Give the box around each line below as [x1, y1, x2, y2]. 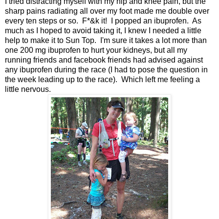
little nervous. [5, 85, 51, 93]
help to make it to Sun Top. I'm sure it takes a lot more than [5, 36, 207, 44]
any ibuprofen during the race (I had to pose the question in [5, 65, 208, 74]
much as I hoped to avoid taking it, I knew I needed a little [5, 26, 201, 35]
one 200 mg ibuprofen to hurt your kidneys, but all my [5, 45, 187, 54]
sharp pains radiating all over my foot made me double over [5, 6, 209, 15]
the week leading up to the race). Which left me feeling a [5, 75, 200, 84]
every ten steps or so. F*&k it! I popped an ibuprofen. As [5, 16, 201, 25]
